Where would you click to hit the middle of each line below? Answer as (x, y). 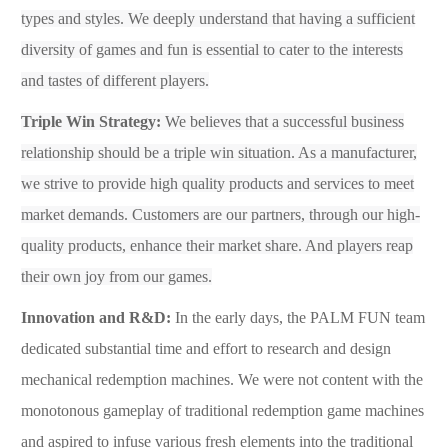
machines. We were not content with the (295, 379)
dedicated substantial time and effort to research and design (206, 348)
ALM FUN (354, 317)
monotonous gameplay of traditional (136, 410)
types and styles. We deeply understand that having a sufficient (218, 18)
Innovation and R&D (93, 317)
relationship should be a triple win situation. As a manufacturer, (219, 152)
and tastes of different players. (115, 80)
